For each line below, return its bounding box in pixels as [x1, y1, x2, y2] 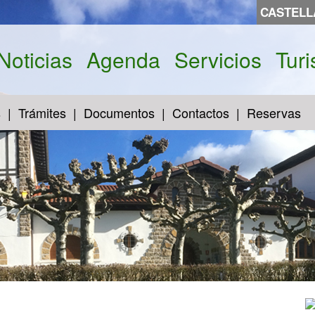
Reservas [247, 103, 301, 122]
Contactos [172, 103, 229, 122]
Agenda [86, 44, 160, 75]
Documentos [84, 103, 155, 122]
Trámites [18, 103, 66, 122]
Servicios [174, 44, 262, 75]
